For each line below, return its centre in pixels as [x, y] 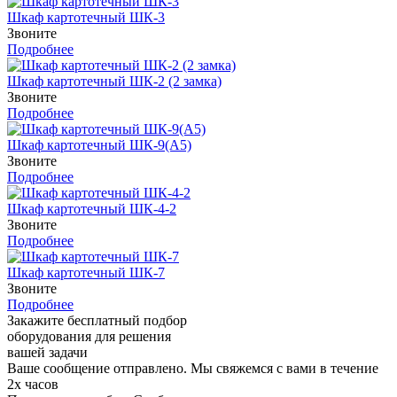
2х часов [33, 384]
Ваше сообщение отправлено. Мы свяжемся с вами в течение [193, 368]
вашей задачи [47, 352]
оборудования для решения [89, 336]
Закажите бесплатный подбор [97, 320]
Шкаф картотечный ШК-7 [86, 272]
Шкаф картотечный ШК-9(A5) [99, 144]
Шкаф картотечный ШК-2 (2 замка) [114, 81]
